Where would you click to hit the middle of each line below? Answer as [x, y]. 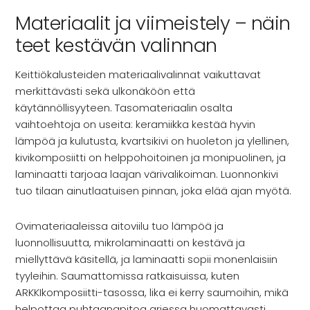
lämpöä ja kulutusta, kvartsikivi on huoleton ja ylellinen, [153, 140]
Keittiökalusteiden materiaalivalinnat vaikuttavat [138, 74]
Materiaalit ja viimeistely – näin [153, 24]
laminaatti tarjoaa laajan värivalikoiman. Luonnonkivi [147, 174]
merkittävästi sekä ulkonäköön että [106, 91]
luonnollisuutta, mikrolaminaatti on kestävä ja [130, 242]
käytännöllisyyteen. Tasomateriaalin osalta [124, 107]
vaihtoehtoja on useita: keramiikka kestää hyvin [136, 124]
